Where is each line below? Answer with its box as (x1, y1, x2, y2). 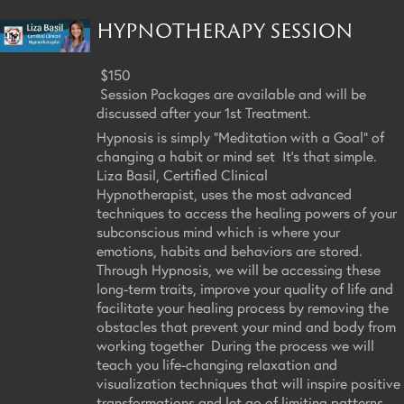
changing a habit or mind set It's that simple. (96, 145, 381, 165)
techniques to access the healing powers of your (96, 202, 397, 222)
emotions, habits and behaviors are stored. (96, 240, 366, 260)
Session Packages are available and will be (96, 83, 366, 103)
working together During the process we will (96, 335, 374, 354)
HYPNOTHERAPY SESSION (96, 15, 353, 45)
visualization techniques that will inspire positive (96, 372, 400, 392)
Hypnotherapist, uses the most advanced (96, 183, 352, 203)
